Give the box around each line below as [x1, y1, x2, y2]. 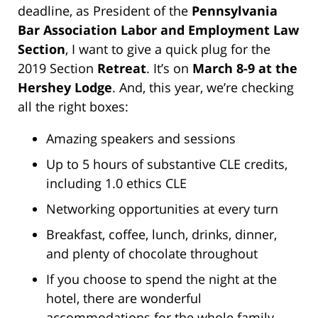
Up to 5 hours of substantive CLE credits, [46, 155, 287, 172]
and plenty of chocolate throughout [46, 244, 258, 262]
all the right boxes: [18, 97, 128, 115]
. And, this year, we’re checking [112, 78, 294, 96]
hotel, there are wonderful [46, 289, 202, 307]
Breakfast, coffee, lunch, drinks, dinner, [46, 225, 277, 243]
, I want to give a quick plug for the [65, 40, 270, 57]
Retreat [97, 59, 146, 77]
